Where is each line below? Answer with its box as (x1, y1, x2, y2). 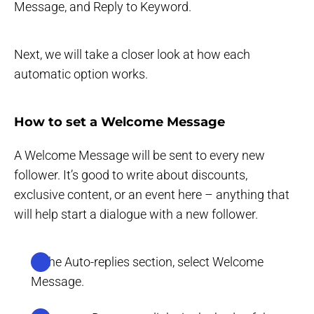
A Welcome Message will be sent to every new (14, 147, 265, 163)
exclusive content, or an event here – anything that (14, 186, 289, 202)
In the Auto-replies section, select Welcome (31, 254, 264, 269)
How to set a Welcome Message (14, 114, 225, 130)
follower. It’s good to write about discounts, (14, 167, 247, 182)
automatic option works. (14, 66, 148, 81)
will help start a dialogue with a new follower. (14, 206, 258, 221)
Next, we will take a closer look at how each (14, 46, 250, 62)
